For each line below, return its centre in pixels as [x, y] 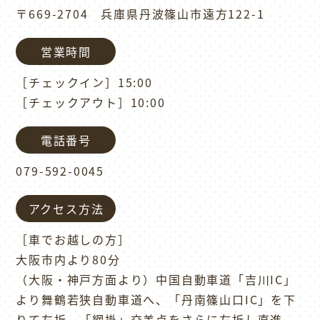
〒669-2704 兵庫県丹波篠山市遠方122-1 [140, 13]
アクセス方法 [66, 208]
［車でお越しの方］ [73, 239]
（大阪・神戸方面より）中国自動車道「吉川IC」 [156, 279]
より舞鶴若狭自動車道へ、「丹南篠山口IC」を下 [156, 299]
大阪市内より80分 [68, 259]
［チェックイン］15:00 [91, 82]
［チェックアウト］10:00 [91, 102]
